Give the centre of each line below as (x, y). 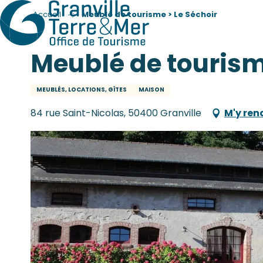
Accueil (47, 14)
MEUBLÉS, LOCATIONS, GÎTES (82, 90)
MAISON (151, 90)
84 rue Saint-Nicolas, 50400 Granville (116, 113)
